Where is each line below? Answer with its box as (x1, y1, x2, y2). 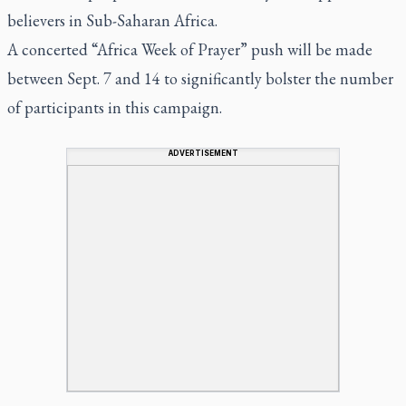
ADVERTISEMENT (168, 148, 238, 158)
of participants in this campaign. (7, 96, 222, 118)
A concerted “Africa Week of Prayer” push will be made (7, 38, 372, 60)
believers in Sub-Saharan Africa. (7, 9, 217, 31)
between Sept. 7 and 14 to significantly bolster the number (7, 67, 393, 89)
